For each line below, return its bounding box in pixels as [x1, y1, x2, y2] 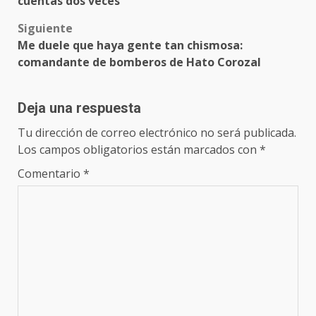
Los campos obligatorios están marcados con [18, 142, 260, 157]
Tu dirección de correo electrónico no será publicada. [18, 125, 296, 140]
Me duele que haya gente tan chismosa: [18, 37, 243, 53]
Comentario [18, 166, 83, 181]
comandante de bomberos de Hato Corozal [18, 54, 261, 70]
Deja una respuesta [18, 99, 141, 116]
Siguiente [18, 20, 73, 36]
